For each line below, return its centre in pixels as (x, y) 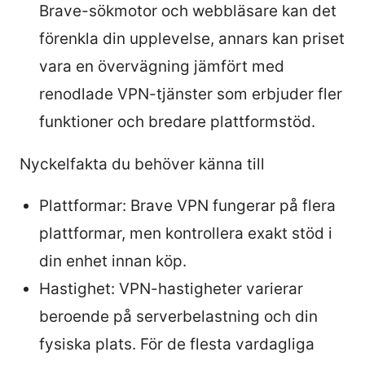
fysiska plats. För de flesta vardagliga (177, 344)
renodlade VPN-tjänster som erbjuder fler (191, 94)
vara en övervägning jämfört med (162, 66)
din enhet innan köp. (113, 261)
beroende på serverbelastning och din (178, 316)
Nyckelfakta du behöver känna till (142, 164)
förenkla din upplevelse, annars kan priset (192, 38)
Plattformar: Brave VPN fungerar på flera (187, 205)
